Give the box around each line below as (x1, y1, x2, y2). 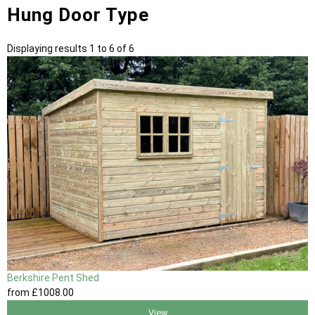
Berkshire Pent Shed (7, 272, 99, 284)
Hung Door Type (7, 4, 149, 25)
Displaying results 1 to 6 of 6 (7, 42, 134, 54)
